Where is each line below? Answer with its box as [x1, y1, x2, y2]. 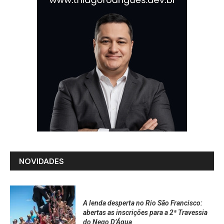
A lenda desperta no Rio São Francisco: [82, 198, 202, 207]
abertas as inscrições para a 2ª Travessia [82, 208, 207, 216]
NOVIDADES [19, 156, 64, 167]
